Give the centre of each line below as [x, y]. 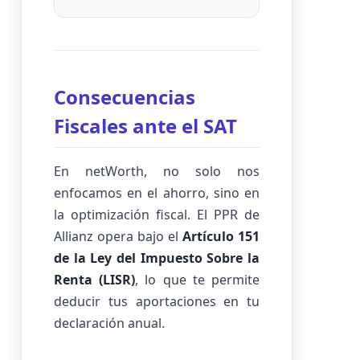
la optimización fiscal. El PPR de [157, 215]
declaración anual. [109, 323]
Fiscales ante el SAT [145, 126]
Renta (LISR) [95, 280]
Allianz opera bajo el [118, 236]
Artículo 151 [221, 236]
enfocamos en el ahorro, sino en [157, 193]
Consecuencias [125, 97]
